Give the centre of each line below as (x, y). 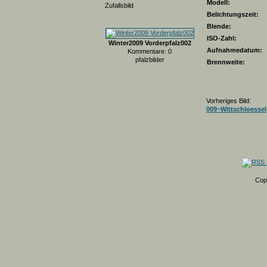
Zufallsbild (119, 5)
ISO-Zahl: (222, 38)
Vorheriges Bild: (229, 101)
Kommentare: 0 (150, 51)
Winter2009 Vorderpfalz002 (150, 43)
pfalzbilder (150, 60)
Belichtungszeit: (233, 14)
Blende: (219, 26)
